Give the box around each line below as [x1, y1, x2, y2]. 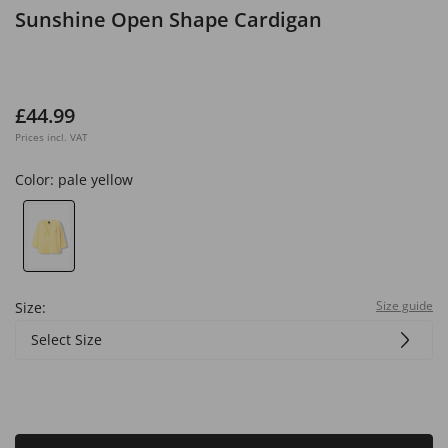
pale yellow [58, 170, 133, 189]
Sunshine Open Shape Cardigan [15, 6, 322, 33]
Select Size [31, 329, 102, 349]
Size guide [376, 296, 433, 314]
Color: [15, 170, 58, 189]
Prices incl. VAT [15, 130, 88, 144]
